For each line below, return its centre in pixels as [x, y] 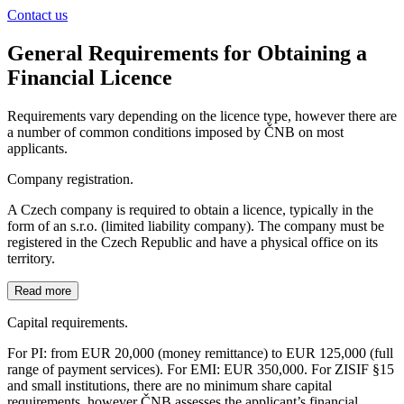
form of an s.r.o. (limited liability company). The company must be [196, 225]
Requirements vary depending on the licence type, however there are [202, 115]
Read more [43, 290]
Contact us [37, 15]
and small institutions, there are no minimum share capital [170, 385]
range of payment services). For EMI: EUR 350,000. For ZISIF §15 [201, 369]
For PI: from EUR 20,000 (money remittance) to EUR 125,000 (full [200, 353]
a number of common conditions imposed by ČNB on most [175, 132]
